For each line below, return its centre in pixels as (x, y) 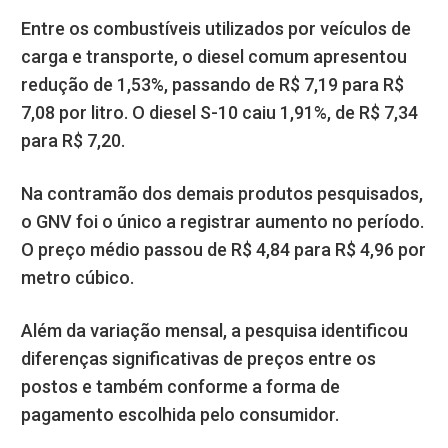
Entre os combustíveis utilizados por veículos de (216, 28)
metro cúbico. (77, 277)
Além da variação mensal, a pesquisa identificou (214, 330)
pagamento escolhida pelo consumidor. (180, 414)
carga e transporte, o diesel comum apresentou (214, 56)
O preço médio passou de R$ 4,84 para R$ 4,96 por (223, 249)
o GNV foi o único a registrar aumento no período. (222, 221)
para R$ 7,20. (73, 140)
